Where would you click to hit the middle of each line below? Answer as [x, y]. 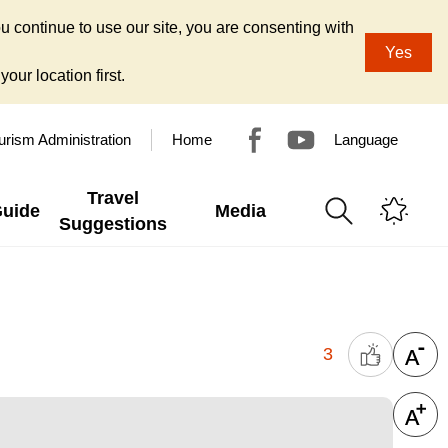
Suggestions [112, 224]
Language [366, 139]
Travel [112, 198]
